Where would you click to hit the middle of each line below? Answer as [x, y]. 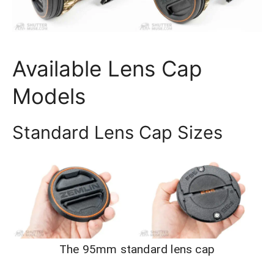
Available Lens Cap [107, 69]
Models [49, 96]
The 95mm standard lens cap [137, 250]
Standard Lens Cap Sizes [117, 133]
